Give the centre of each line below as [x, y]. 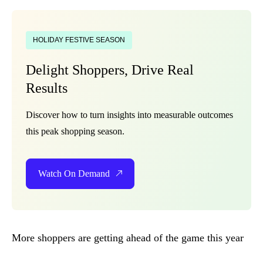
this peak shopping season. [75, 131]
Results [47, 88]
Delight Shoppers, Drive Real [110, 70]
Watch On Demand [74, 173]
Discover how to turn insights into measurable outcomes [129, 115]
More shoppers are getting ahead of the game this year [128, 238]
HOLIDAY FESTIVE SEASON [79, 40]
